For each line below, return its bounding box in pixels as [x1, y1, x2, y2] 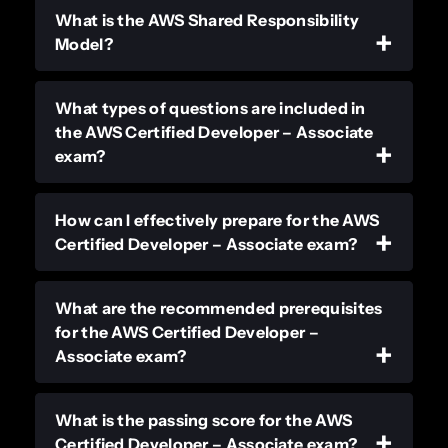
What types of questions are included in [55, 97, 366, 118]
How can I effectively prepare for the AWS [55, 209, 380, 230]
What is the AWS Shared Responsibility [55, 9, 360, 30]
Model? [55, 33, 113, 54]
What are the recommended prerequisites [55, 297, 383, 318]
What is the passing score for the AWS [55, 409, 353, 430]
